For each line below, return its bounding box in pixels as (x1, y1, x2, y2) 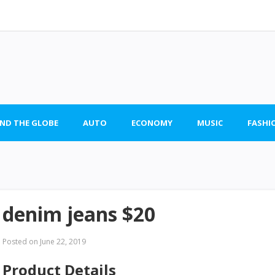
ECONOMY (131, 117, 172, 128)
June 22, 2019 (38, 236, 86, 247)
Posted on (2, 236, 38, 247)
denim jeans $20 (2, 201, 155, 227)
